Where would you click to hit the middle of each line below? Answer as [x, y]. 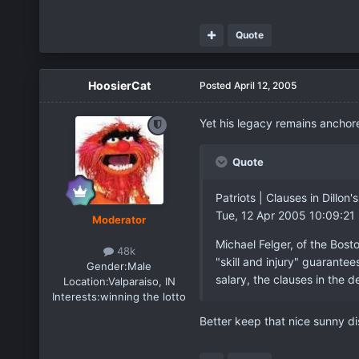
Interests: [77, 296]
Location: [85, 281]
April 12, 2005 [265, 85]
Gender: [107, 266]
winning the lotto [143, 296]
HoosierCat [119, 85]
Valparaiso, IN [141, 281]
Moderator [119, 219]
